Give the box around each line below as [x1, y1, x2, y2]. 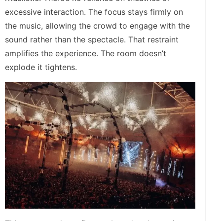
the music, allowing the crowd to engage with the [5, 20, 190, 31]
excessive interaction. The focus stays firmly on [5, 6, 183, 17]
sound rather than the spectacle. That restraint [5, 34, 179, 44]
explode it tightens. [5, 62, 77, 72]
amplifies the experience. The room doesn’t [5, 48, 166, 58]
